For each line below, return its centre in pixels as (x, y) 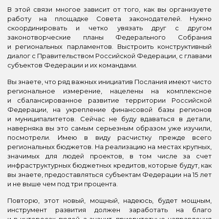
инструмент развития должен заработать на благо (109, 209)
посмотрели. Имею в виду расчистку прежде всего (109, 137)
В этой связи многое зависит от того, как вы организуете (109, 9)
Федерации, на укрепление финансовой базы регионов (109, 109)
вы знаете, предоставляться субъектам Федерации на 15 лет (109, 174)
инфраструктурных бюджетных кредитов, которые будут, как (109, 165)
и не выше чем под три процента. (63, 184)
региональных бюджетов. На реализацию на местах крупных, (109, 146)
